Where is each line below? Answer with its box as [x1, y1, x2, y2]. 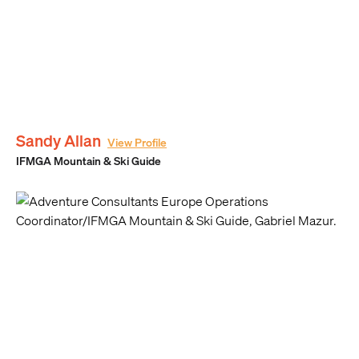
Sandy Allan [16, 131, 101, 151]
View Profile [107, 135, 167, 150]
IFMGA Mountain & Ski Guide [16, 154, 161, 168]
